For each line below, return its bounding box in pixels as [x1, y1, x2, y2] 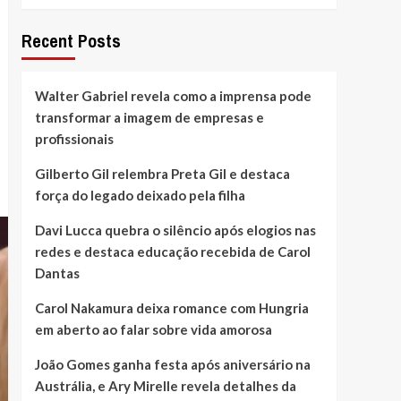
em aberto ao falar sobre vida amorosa [34, 320, 272, 337]
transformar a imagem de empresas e [34, 108, 264, 125]
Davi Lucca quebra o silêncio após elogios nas [34, 221, 316, 238]
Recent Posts [21, 28, 121, 53]
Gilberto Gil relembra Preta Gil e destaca [34, 165, 290, 182]
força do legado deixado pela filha [34, 186, 245, 203]
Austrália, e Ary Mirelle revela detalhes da [34, 377, 296, 394]
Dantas [34, 264, 80, 281]
